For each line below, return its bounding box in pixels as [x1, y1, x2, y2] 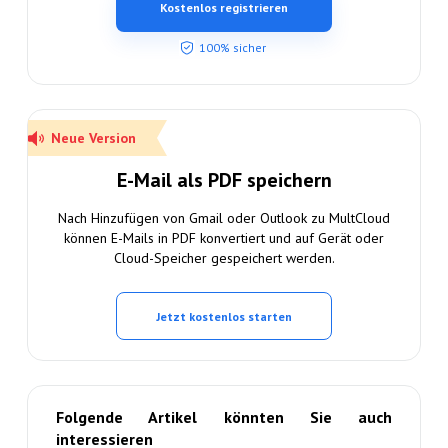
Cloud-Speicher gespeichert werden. [113, 249, 335, 268]
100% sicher [198, 40, 266, 56]
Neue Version [46, 129, 136, 148]
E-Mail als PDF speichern [116, 167, 332, 194]
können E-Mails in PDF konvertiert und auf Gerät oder [64, 229, 384, 248]
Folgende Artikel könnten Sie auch [55, 407, 393, 428]
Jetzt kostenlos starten [156, 309, 292, 325]
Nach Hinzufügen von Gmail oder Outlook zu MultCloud [58, 209, 390, 228]
